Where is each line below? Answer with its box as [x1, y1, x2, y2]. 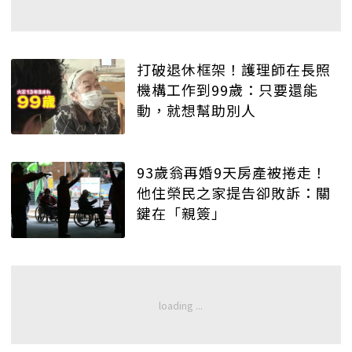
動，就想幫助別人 [137, 99, 256, 120]
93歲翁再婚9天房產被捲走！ [137, 162, 327, 183]
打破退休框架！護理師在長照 [137, 58, 331, 79]
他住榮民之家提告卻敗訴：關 [137, 182, 331, 203]
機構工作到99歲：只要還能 [137, 79, 318, 100]
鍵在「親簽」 [137, 203, 226, 224]
